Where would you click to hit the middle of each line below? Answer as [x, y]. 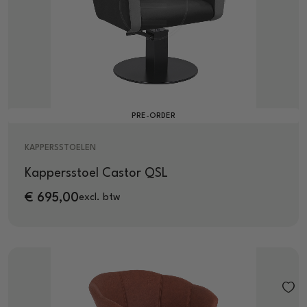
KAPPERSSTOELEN [60, 148]
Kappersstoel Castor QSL [96, 173]
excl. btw [100, 198]
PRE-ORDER [153, 116]
